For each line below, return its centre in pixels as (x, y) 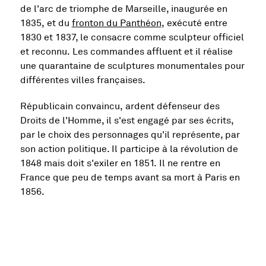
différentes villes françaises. (83, 80)
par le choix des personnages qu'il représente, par (130, 135)
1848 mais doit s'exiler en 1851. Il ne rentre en (120, 164)
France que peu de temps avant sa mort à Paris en (130, 178)
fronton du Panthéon (116, 23)
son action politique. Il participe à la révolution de (129, 149)
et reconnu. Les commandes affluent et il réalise (126, 52)
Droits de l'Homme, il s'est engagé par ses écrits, (127, 121)
